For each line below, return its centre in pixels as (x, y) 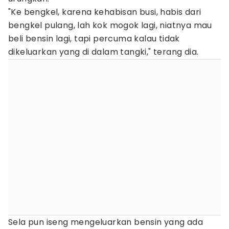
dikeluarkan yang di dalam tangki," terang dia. (104, 52)
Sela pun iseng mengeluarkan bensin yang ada (106, 222)
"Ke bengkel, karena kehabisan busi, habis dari (105, 12)
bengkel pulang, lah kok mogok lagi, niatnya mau (110, 25)
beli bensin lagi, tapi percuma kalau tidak (94, 39)
